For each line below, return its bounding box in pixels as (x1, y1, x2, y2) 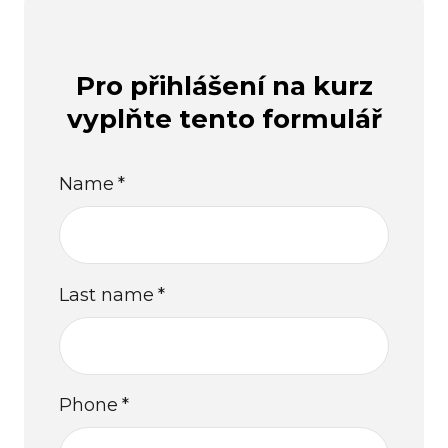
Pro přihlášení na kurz (75, 70, 373, 103)
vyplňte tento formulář (66, 103, 382, 136)
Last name (59, 283, 154, 306)
